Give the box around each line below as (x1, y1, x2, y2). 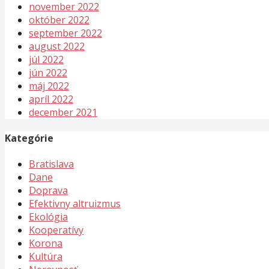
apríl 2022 (29, 92, 73, 106)
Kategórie (5, 131, 53, 145)
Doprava (29, 184, 68, 198)
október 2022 (29, 13, 89, 26)
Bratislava (29, 157, 74, 171)
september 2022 (29, 26, 102, 40)
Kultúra (29, 250, 62, 264)
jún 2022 (29, 65, 67, 79)
